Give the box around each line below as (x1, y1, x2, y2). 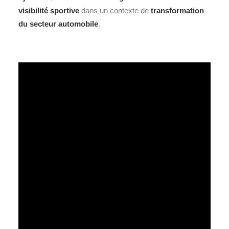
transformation (151, 6, 204, 15)
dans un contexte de (79, 6, 151, 15)
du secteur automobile (18, 19, 98, 28)
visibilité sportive (18, 6, 79, 15)
